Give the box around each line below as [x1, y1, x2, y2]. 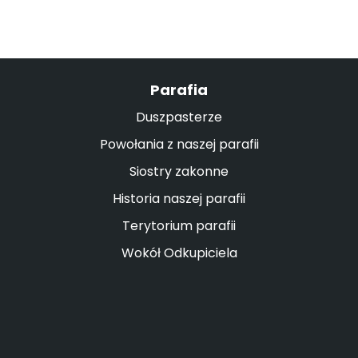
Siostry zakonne [129, 162, 229, 181]
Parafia [150, 80, 208, 100]
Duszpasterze [136, 108, 222, 126]
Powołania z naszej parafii [99, 135, 259, 153]
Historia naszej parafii [113, 189, 245, 208]
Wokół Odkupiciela [121, 244, 237, 262]
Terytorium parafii [122, 217, 236, 235]
